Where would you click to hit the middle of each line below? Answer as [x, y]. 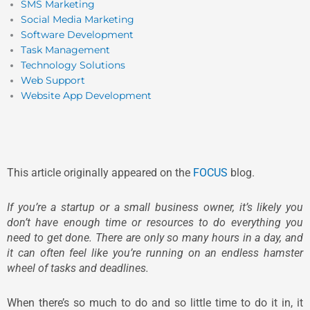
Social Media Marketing [77, 19]
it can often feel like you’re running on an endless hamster [155, 253]
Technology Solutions [73, 65]
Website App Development [86, 95]
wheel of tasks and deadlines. [79, 268]
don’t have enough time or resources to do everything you [155, 223]
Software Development [77, 34]
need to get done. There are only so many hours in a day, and [155, 238]
